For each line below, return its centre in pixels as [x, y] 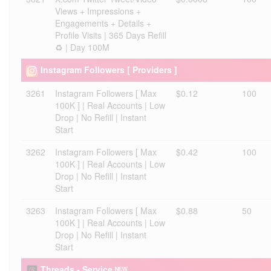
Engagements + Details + [103, 23]
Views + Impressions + [98, 11]
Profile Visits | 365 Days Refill [111, 35]
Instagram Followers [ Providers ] [109, 70]
